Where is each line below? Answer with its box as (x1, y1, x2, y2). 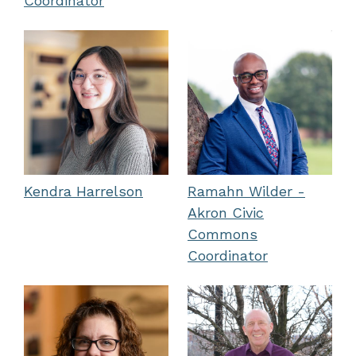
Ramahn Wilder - (188, 183, 305, 199)
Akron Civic (188, 204, 264, 221)
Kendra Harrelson (24, 183, 143, 199)
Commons (188, 226, 257, 242)
